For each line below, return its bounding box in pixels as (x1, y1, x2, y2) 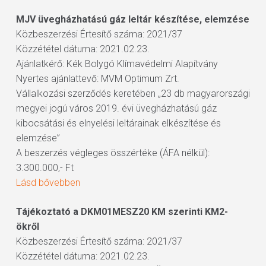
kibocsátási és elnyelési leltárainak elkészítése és (15, 118, 221, 129)
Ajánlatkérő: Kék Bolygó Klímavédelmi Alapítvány (15, 58, 218, 69)
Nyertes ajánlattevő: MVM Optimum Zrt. (15, 73, 179, 84)
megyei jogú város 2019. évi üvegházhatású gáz (15, 103, 217, 114)
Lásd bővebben (15, 177, 80, 188)
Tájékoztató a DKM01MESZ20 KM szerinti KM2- (15, 206, 228, 217)
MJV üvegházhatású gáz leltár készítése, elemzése (15, 14, 249, 25)
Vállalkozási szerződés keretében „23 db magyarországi (15, 88, 250, 99)
